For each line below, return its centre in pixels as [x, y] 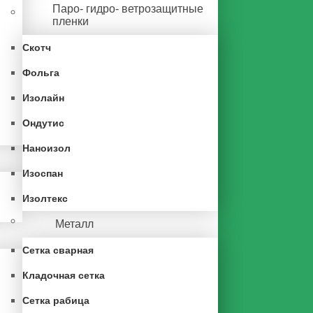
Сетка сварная [58, 250]
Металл [74, 224]
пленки [70, 21]
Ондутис [43, 123]
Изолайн [43, 98]
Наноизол [46, 148]
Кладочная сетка [64, 275]
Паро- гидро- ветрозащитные [128, 9]
